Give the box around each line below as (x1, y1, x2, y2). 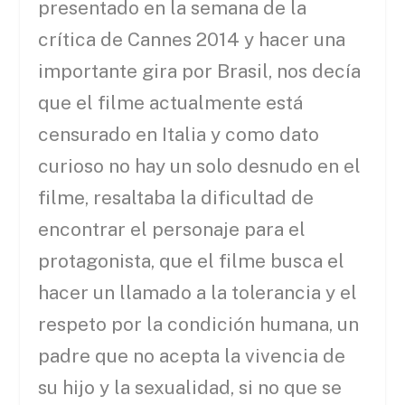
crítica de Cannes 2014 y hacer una (38, 28, 346, 52)
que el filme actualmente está (38, 91, 304, 115)
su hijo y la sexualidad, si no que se (38, 376, 343, 400)
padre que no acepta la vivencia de (38, 344, 346, 368)
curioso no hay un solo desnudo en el (38, 155, 362, 178)
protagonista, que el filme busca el (38, 250, 345, 273)
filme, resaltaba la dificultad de (38, 186, 315, 210)
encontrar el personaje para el (38, 218, 306, 241)
